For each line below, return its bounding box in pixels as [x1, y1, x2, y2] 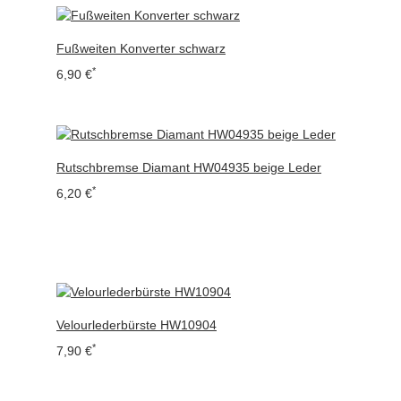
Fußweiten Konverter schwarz [56, 41, 226, 56]
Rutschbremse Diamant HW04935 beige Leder [56, 160, 321, 175]
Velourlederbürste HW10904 [56, 317, 217, 332]
